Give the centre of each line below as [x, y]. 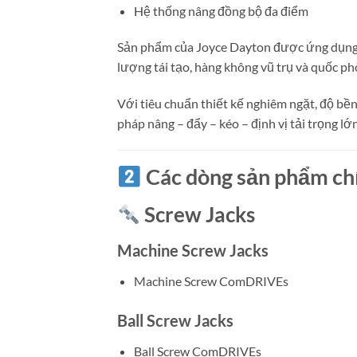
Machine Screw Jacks [193, 251]
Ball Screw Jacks [175, 321]
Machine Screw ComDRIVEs [211, 281]
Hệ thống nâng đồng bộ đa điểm [221, 10]
